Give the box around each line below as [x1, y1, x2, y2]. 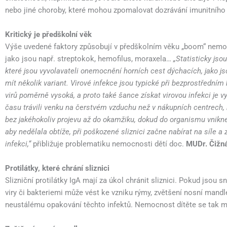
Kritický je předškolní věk [5, 30, 92, 39]
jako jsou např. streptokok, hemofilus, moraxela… [5, 54, 173, 63]
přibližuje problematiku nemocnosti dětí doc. [33, 139, 186, 148]
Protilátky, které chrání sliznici [5, 164, 109, 173]
